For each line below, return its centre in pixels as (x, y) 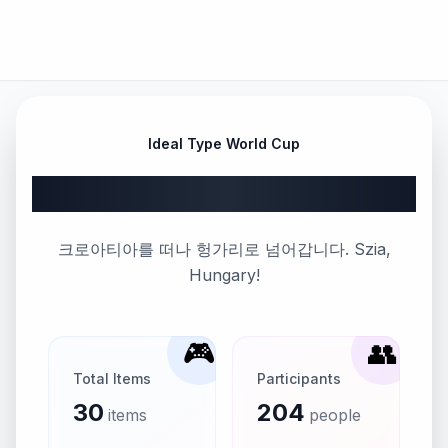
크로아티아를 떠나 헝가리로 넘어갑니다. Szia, (224, 249)
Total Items (112, 378)
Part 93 (224, 194)
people (335, 415)
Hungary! (224, 275)
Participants (299, 378)
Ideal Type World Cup (224, 143)
